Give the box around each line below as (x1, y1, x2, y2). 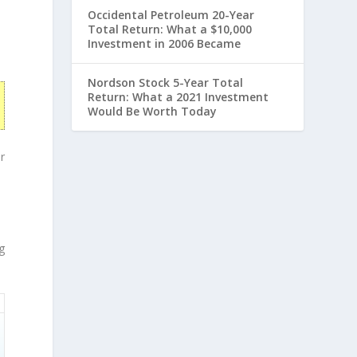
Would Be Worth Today (88, 104, 218, 119)
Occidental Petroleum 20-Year (88, 7, 255, 22)
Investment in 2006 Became (88, 36, 241, 51)
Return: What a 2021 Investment (88, 89, 269, 104)
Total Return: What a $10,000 (88, 22, 253, 37)
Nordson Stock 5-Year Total (88, 75, 244, 90)
